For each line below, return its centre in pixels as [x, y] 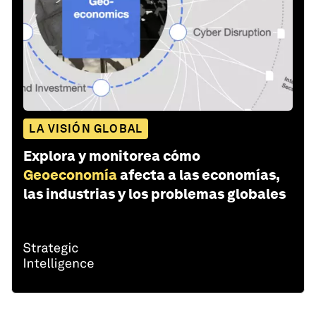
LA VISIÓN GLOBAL [86, 129]
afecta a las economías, [200, 175]
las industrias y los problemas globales [154, 194]
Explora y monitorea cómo [112, 156]
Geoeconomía [70, 175]
